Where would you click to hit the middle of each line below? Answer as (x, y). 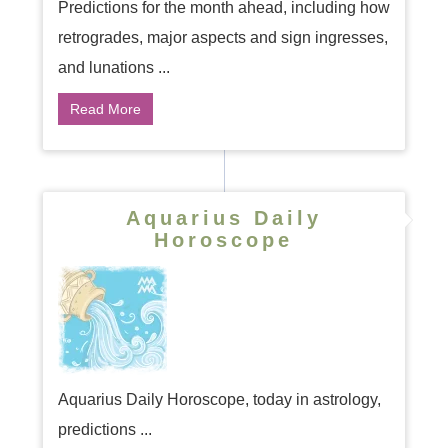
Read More (105, 109)
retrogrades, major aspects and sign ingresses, (222, 37)
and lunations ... (113, 67)
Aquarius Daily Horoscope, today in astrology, (219, 399)
